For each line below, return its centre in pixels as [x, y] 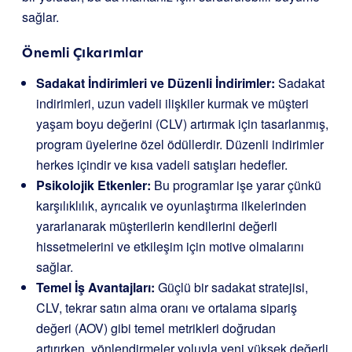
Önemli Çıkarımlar [83, 52]
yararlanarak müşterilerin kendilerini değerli [157, 226]
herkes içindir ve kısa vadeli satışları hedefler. [162, 165]
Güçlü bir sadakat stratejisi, [231, 287]
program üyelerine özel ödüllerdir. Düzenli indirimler [180, 144]
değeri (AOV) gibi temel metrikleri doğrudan [156, 328]
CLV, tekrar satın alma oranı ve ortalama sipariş [167, 308]
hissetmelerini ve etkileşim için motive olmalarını [170, 246]
